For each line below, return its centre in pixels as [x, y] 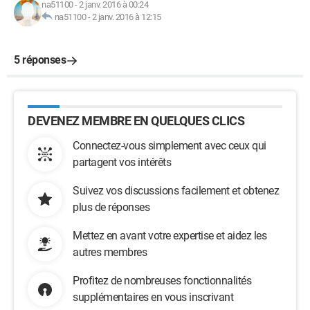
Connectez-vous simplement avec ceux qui [170, 146]
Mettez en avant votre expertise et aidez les [170, 236]
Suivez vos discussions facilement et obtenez [176, 191]
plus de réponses [111, 207]
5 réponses [40, 60]
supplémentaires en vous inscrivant [153, 297]
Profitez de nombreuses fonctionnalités [162, 281]
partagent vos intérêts [122, 162]
